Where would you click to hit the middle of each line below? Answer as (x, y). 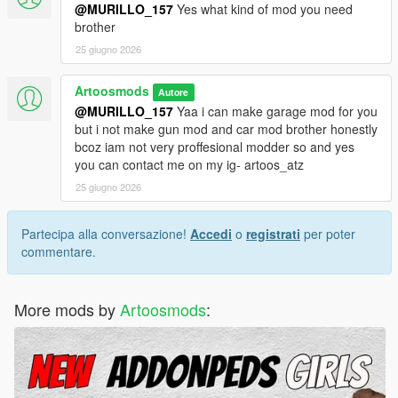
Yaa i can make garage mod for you (275, 111)
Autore (174, 92)
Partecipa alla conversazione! (106, 234)
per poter (328, 234)
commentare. (59, 252)
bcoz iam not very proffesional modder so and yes (215, 147)
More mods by (67, 310)
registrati (273, 234)
